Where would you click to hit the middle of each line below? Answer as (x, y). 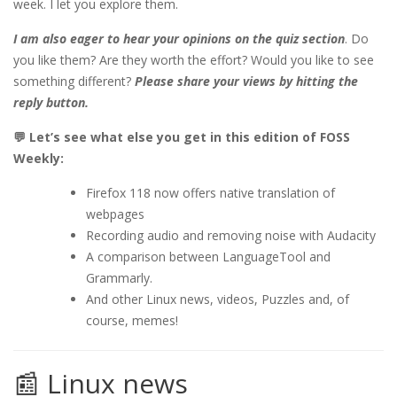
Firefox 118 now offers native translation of (210, 193)
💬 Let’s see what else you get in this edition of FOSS (182, 137)
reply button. (51, 103)
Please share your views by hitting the (246, 82)
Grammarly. (119, 278)
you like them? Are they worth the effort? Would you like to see (194, 60)
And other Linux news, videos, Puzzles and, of (218, 300)
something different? (74, 82)
